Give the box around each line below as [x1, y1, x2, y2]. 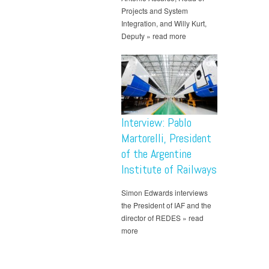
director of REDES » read [121, 213, 204, 223]
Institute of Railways [121, 162, 217, 178]
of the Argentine [121, 146, 192, 162]
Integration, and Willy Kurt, [121, 18, 207, 29]
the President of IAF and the [121, 200, 211, 211]
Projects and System [121, 5, 188, 16]
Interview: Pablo [121, 115, 192, 131]
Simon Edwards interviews [121, 187, 208, 198]
